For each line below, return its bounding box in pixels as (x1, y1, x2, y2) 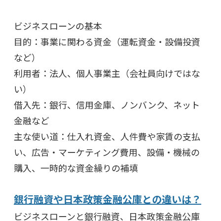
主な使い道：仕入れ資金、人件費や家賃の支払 (14, 129, 200, 143)
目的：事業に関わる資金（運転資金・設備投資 (14, 35, 200, 48)
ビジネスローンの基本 (14, 19, 102, 32)
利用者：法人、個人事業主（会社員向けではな (14, 66, 200, 79)
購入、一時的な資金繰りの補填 (14, 161, 138, 174)
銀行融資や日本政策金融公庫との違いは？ (14, 191, 201, 206)
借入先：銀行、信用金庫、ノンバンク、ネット (14, 98, 200, 111)
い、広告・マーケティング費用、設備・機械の (14, 145, 200, 158)
